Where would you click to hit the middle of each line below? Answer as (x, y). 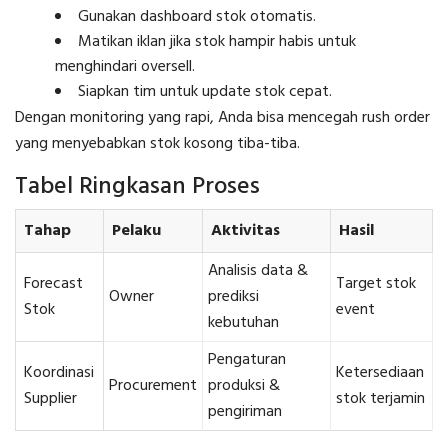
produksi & (244, 385)
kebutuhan (243, 322)
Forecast (53, 283)
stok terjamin (380, 398)
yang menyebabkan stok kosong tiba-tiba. (157, 143)
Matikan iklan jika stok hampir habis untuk (217, 41)
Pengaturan (247, 359)
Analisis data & (258, 270)
